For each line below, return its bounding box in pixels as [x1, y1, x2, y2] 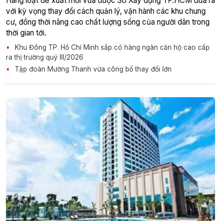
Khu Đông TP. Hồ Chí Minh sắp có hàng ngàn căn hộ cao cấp [13, 43, 210, 52]
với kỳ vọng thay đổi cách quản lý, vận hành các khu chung [6, 6, 206, 16]
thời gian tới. [6, 28, 46, 38]
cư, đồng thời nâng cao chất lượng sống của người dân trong [6, 17, 210, 27]
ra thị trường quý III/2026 [6, 53, 83, 62]
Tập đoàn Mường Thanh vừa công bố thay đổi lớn [13, 65, 172, 74]
